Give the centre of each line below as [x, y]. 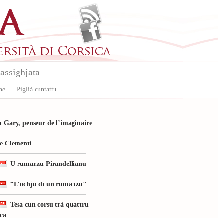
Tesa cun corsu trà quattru [49, 204]
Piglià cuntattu [36, 89]
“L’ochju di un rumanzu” [48, 184]
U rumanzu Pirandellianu [48, 163]
